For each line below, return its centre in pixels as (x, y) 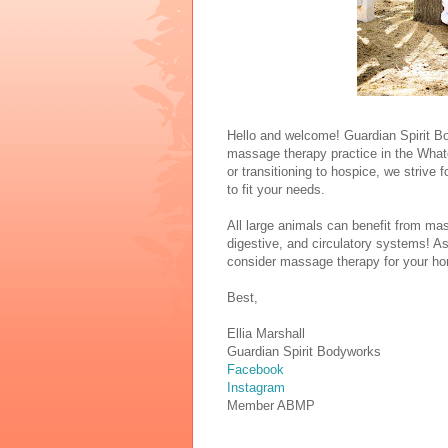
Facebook (255, 369)
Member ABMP (271, 405)
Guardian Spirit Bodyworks (304, 351)
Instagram (256, 387)
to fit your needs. (276, 189)
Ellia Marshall (266, 333)
